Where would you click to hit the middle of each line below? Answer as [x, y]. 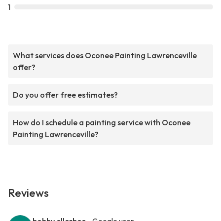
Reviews [28, 193]
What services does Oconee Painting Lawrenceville [105, 55]
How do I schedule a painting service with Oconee [102, 123]
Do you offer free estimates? [65, 95]
